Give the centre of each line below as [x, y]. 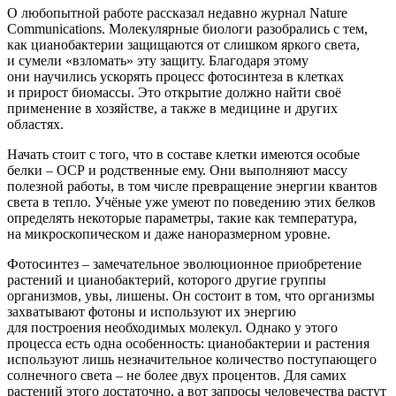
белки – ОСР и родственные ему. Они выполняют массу [177, 171]
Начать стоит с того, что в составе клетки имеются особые [183, 155]
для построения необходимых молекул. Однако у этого [172, 328]
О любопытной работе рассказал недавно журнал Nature [177, 13]
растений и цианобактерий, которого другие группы [167, 280]
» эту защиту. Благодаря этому [217, 61]
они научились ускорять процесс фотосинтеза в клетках [175, 77]
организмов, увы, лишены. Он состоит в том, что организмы [191, 296]
